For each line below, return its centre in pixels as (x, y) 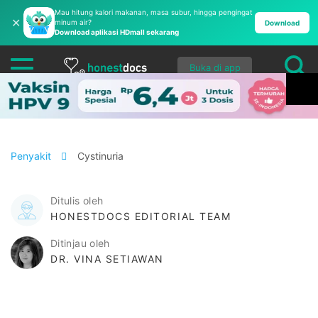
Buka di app (215, 67)
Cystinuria (100, 156)
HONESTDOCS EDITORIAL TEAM (141, 216)
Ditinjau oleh (80, 243)
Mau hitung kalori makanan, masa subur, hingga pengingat (154, 12)
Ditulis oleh (77, 201)
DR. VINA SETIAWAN (108, 259)
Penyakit (32, 156)
